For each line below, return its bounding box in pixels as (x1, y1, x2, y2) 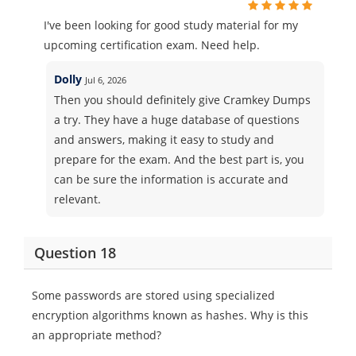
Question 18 (33, 242, 116, 262)
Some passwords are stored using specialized (32, 288, 275, 303)
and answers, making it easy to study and (54, 132, 275, 147)
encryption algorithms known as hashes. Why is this (32, 308, 308, 323)
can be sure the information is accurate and (54, 172, 289, 187)
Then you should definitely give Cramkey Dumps (54, 92, 311, 107)
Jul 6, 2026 (85, 74, 127, 86)
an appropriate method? (32, 327, 161, 342)
